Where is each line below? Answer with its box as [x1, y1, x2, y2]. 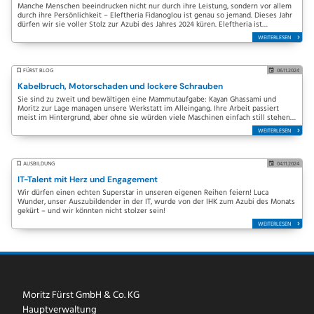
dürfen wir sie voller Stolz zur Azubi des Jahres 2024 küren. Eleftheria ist [18, 19, 262, 31]
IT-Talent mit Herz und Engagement [18, 174, 158, 185]
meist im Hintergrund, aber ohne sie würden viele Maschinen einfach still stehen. [18, 112, 292, 124]
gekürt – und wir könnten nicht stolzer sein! [18, 205, 165, 217]
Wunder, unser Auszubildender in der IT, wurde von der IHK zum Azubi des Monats [18, 196, 295, 208]
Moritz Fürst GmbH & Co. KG [22, 287, 139, 303]
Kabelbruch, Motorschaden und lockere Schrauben [18, 81, 223, 92]
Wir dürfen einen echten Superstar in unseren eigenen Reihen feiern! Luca [18, 187, 268, 199]
